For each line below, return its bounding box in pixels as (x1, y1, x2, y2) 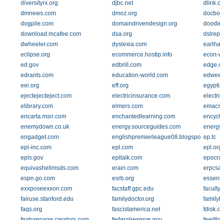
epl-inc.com (21, 144, 52, 151)
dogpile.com (21, 20, 54, 27)
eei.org (21, 82, 39, 89)
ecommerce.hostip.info (111, 51, 172, 58)
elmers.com (111, 103, 143, 110)
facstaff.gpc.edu (111, 185, 154, 192)
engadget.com (21, 134, 59, 140)
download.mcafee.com (21, 30, 81, 37)
